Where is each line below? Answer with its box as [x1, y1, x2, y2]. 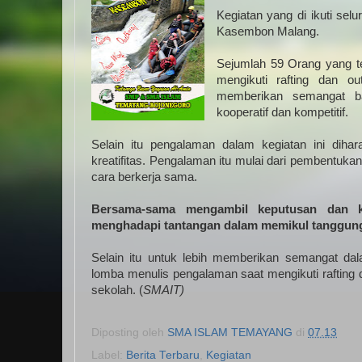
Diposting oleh [91, 326, 167, 339]
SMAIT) [143, 284, 184, 297]
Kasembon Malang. [216, 25, 319, 38]
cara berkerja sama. [91, 170, 197, 183]
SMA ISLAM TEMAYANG [167, 326, 293, 339]
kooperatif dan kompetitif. [216, 106, 348, 119]
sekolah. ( [91, 284, 143, 297]
